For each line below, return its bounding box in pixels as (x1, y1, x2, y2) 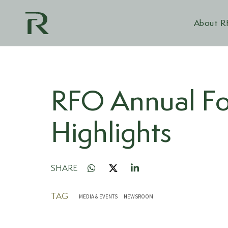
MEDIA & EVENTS (79, 193, 118, 200)
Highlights (51, 120, 172, 149)
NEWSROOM (124, 193, 153, 200)
